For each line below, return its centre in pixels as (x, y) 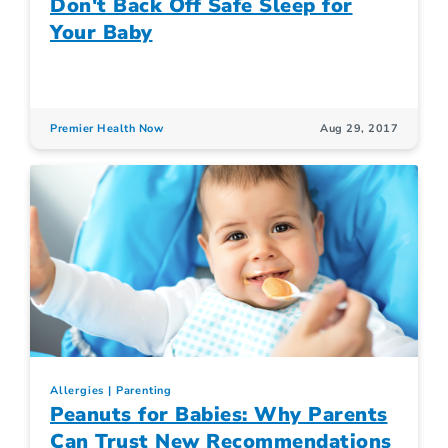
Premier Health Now (106, 128)
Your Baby (101, 32)
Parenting (144, 391)
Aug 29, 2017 (359, 128)
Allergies (77, 391)
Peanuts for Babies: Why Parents (219, 415)
